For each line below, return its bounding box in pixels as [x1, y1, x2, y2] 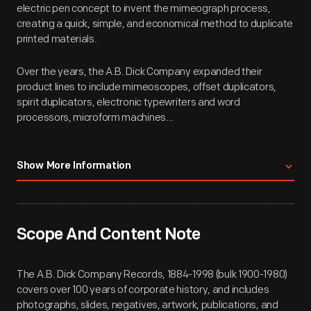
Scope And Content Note [17, 227, 200, 244]
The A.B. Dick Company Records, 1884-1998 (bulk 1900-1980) [17, 268, 287, 281]
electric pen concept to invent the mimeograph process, [17, 2, 271, 15]
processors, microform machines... [17, 111, 174, 124]
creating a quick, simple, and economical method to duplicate [17, 17, 294, 31]
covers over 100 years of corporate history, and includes [17, 283, 269, 296]
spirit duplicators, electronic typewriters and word [17, 96, 240, 109]
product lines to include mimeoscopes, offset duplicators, [17, 81, 276, 94]
